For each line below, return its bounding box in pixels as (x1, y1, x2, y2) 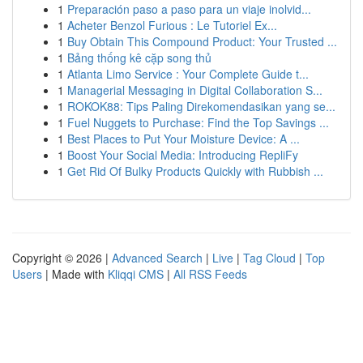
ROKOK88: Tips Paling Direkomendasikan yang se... (67, 98, 335, 114)
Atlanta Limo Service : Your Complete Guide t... (67, 66, 309, 82)
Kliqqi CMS (108, 266, 164, 282)
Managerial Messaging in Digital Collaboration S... (67, 82, 322, 98)
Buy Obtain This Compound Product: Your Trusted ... (67, 33, 337, 49)
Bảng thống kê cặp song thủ (67, 49, 211, 66)
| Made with (42, 266, 108, 282)
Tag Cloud (243, 250, 296, 266)
